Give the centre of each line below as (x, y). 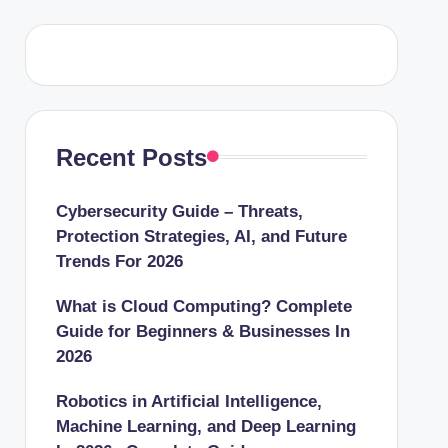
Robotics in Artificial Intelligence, (188, 401)
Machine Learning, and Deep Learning (205, 426)
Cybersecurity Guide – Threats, (179, 211)
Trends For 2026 (119, 261)
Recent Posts (131, 157)
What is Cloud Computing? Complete (203, 306)
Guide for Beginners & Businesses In (202, 331)
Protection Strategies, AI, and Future (201, 236)
